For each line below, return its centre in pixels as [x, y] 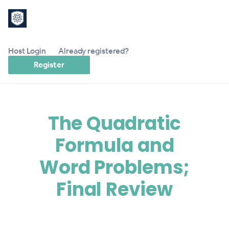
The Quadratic [114, 123]
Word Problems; [114, 167]
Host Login [27, 51]
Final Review [114, 189]
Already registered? [94, 51]
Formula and [114, 145]
